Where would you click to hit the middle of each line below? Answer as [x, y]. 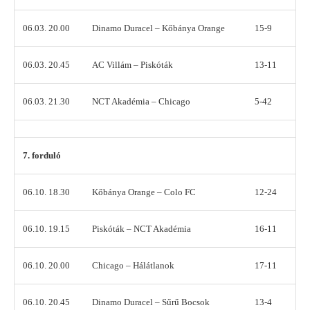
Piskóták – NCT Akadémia [142, 229]
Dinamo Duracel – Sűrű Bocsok [151, 302]
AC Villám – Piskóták [133, 65]
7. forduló [42, 156]
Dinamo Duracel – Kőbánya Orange [158, 28]
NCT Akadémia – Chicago [141, 102]
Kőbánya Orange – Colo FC [144, 192]
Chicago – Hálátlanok [133, 266]
